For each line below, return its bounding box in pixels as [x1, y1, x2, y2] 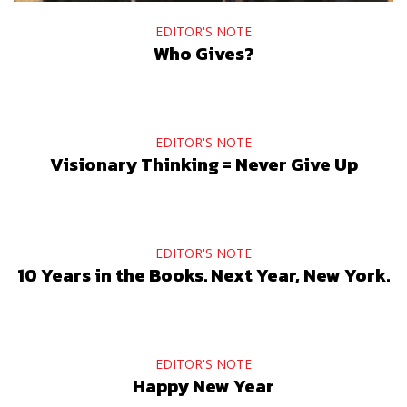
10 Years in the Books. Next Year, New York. [17, 262, 390, 289]
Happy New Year [133, 372, 274, 400]
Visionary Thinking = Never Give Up [49, 151, 358, 178]
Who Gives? [153, 40, 254, 67]
